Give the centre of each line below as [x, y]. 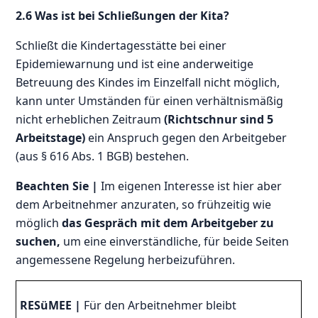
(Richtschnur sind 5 [219, 119]
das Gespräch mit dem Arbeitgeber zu [167, 223]
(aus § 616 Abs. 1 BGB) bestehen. [103, 156]
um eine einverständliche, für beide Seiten [175, 241]
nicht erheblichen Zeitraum [90, 119]
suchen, [38, 241]
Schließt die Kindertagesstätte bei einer [121, 45]
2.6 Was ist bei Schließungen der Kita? [123, 15]
